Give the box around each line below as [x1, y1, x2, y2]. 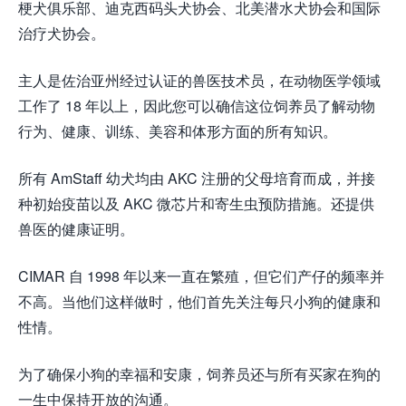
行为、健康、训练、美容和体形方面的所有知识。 [18, 121, 337, 142]
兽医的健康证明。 [18, 218, 134, 240]
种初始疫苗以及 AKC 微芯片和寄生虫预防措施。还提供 [18, 193, 374, 215]
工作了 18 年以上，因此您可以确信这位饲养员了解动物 [18, 95, 375, 117]
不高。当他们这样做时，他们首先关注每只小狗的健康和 [18, 291, 381, 313]
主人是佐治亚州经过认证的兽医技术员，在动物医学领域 [18, 70, 381, 92]
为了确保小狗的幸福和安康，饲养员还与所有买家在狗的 [18, 363, 381, 385]
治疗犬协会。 [18, 23, 105, 44]
